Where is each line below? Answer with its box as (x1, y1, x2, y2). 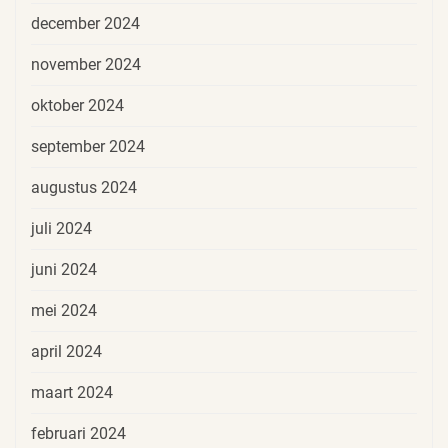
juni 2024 (31, 259, 97, 279)
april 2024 (31, 341, 102, 361)
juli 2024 (31, 218, 92, 238)
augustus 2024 (31, 177, 137, 197)
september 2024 (31, 136, 145, 156)
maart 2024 (31, 382, 113, 402)
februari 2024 (31, 423, 126, 443)
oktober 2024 (31, 95, 124, 115)
